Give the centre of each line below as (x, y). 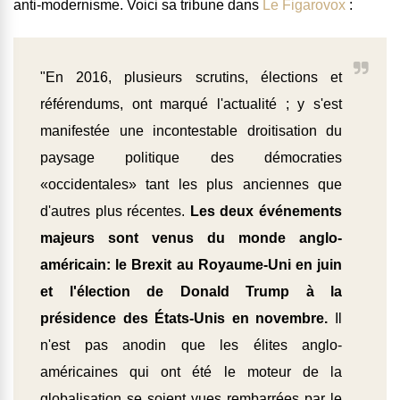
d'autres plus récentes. (115, 212)
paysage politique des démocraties (191, 158)
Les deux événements (266, 212)
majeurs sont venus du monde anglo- (191, 238)
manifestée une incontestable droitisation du (191, 131)
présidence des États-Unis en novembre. (184, 319)
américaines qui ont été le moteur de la (191, 372)
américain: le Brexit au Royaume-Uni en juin (191, 265)
